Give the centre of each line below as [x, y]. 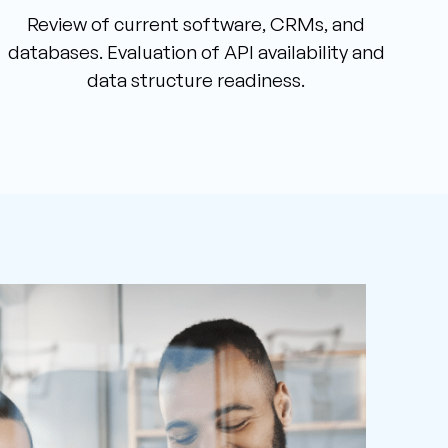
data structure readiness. [196, 80]
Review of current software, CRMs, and [196, 24]
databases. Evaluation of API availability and [196, 52]
